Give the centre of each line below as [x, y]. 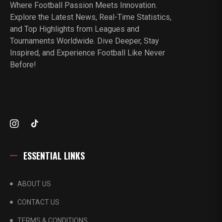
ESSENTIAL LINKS [54, 155]
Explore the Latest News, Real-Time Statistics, [91, 17]
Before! [23, 64]
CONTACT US [38, 202]
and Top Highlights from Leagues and [75, 29]
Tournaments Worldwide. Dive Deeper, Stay [84, 41]
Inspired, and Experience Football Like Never [87, 53]
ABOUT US [34, 184]
